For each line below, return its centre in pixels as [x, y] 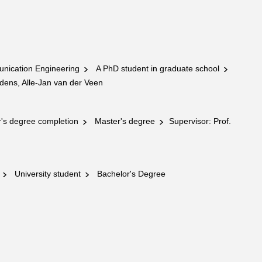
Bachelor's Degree [129, 174]
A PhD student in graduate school [156, 68]
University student [46, 174]
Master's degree [124, 121]
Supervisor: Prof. [199, 121]
